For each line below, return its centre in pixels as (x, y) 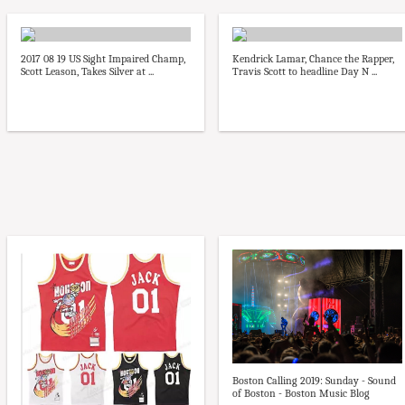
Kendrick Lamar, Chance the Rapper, (313, 59)
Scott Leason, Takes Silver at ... (87, 72)
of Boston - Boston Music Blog (301, 393)
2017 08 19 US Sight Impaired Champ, (103, 59)
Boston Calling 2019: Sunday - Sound (314, 380)
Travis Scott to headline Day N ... (305, 72)
